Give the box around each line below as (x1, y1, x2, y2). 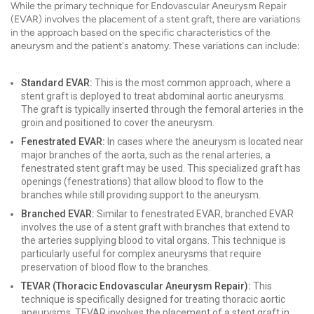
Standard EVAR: (21, 77, 93, 88)
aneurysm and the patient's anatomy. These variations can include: (11, 40, 300, 52)
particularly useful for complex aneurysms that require (21, 248, 261, 259)
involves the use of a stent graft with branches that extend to (21, 221, 290, 233)
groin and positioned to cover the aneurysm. (21, 117, 214, 128)
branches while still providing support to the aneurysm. (21, 189, 261, 200)
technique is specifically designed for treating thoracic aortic (21, 294, 285, 305)
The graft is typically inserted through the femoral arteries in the (21, 104, 303, 115)
